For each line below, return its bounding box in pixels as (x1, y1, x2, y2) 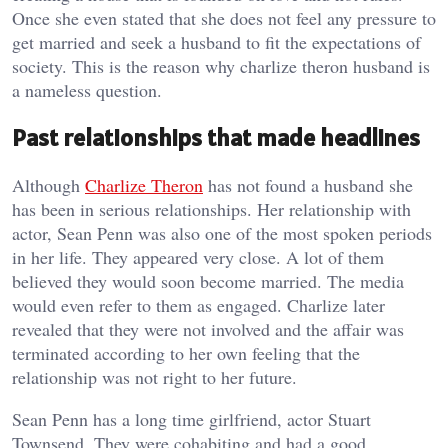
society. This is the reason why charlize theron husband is (12, 54, 430, 79)
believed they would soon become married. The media (12, 269, 404, 294)
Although (12, 173, 85, 198)
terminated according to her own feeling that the (12, 341, 360, 366)
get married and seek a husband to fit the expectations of (12, 30, 421, 55)
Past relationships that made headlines (12, 122, 420, 154)
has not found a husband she (203, 173, 413, 198)
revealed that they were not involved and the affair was (12, 317, 404, 342)
